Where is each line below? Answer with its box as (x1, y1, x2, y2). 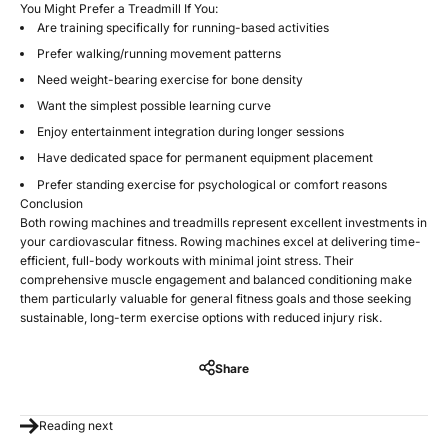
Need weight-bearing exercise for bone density (37, 71, 303, 87)
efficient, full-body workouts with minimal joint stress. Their (20, 252, 354, 268)
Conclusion (20, 195, 83, 211)
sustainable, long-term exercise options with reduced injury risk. (20, 309, 385, 325)
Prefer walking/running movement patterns (37, 45, 281, 61)
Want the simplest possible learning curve (37, 98, 271, 114)
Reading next (39, 418, 113, 434)
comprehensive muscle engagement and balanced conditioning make (20, 271, 412, 287)
